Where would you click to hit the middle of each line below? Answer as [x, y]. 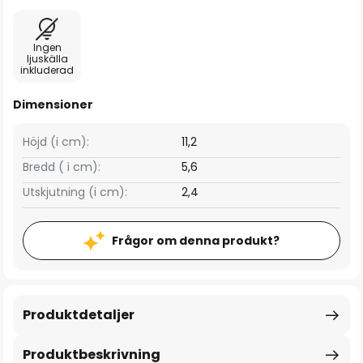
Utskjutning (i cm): [75, 192]
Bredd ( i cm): [62, 167]
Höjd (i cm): [56, 142]
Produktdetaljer [79, 315]
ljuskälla [47, 59]
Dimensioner [53, 105]
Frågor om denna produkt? [196, 241]
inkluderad [47, 70]
